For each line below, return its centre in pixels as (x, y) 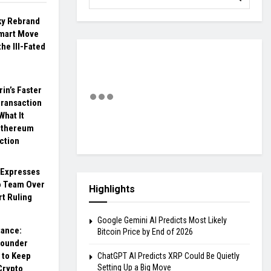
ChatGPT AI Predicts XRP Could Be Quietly (168, 256)
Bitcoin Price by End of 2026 (145, 232)
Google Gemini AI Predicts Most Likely (162, 220)
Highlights (112, 189)
